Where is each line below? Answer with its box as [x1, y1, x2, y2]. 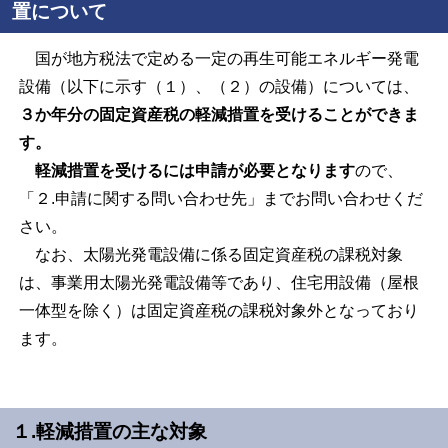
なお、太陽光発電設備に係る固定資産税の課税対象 [18, 246, 403, 264]
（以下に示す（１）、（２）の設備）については [50, 78, 403, 96]
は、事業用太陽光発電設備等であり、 [18, 274, 291, 292]
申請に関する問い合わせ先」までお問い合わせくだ [54, 190, 423, 208]
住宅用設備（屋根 [290, 274, 419, 292]
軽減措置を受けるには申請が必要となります [18, 162, 355, 180]
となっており [322, 302, 419, 320]
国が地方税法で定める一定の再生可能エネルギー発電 [18, 50, 419, 68]
